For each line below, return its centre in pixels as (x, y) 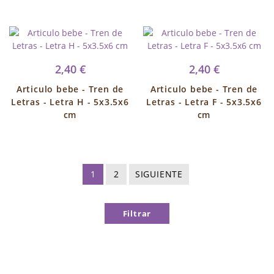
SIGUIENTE (159, 174)
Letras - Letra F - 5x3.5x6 (204, 102)
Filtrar (137, 213)
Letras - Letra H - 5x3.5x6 (70, 102)
